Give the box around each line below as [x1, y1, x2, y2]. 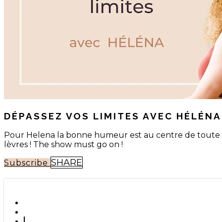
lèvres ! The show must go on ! [4, 140, 123, 150]
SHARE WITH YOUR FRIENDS [4, 179, 138, 187]
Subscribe [4, 158, 51, 168]
